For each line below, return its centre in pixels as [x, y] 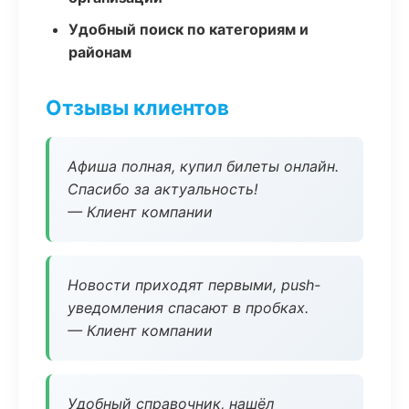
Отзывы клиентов [137, 107]
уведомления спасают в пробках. [188, 308]
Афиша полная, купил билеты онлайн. [203, 166]
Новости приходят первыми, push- [194, 285]
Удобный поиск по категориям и [189, 29]
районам [100, 52]
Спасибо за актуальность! [163, 189]
